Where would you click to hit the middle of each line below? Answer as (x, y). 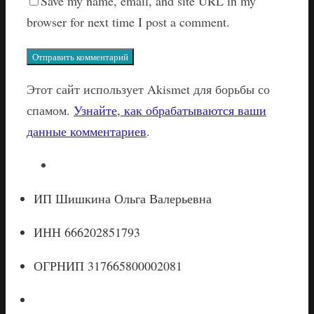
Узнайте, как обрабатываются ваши (170, 110)
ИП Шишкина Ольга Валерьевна (123, 198)
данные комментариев (87, 131)
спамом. (50, 110)
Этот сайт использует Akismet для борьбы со (148, 89)
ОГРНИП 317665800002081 (108, 265)
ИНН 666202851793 (87, 232)
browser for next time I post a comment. (128, 21)
